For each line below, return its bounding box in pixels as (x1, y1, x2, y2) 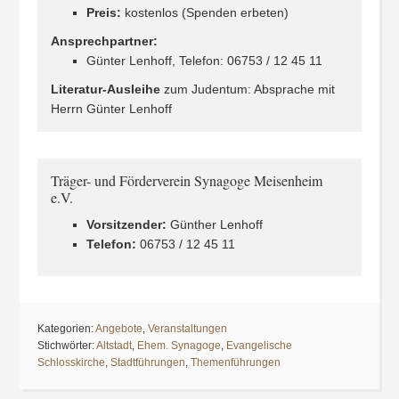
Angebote (95, 322, 143, 335)
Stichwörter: (37, 339, 97, 352)
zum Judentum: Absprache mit (160, 82, 336, 96)
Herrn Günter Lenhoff (51, 102, 173, 116)
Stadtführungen (110, 356, 186, 369)
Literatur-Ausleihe (51, 82, 161, 96)
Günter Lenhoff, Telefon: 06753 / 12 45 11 (86, 53, 323, 68)
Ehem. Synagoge (137, 339, 222, 352)
